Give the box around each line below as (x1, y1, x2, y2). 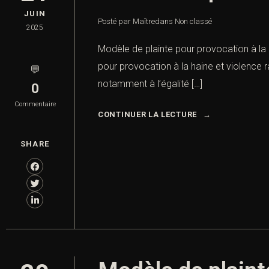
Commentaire (14, 100, 56, 109)
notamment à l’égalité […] (98, 78, 202, 90)
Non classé (175, 17, 212, 26)
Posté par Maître (98, 17, 155, 26)
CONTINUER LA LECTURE (98, 110, 197, 119)
